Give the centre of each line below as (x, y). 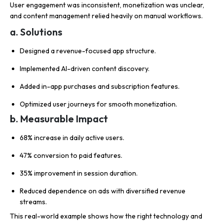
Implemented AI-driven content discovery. (85, 69)
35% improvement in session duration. (79, 173)
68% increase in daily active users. (72, 138)
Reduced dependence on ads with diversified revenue (103, 191)
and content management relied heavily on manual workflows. (106, 16)
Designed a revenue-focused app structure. (88, 51)
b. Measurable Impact (59, 119)
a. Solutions (36, 32)
